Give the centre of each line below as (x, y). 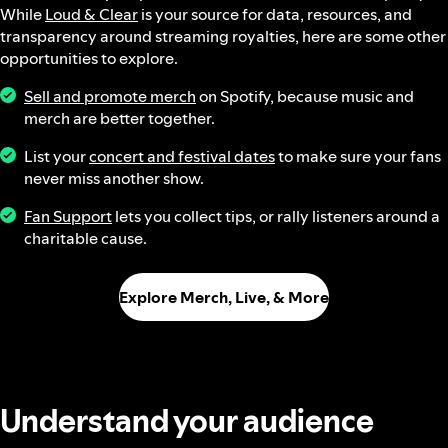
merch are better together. (119, 118)
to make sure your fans (358, 156)
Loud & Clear (91, 14)
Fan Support (68, 216)
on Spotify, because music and (305, 96)
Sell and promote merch (110, 96)
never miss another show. (114, 178)
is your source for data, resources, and (275, 14)
